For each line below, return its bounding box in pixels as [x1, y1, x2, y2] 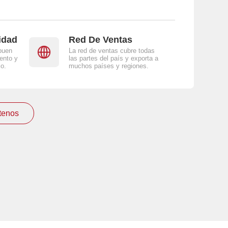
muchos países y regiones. [68, 62, 149, 70]
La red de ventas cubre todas [68, 47, 155, 55]
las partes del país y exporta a [68, 54, 158, 63]
